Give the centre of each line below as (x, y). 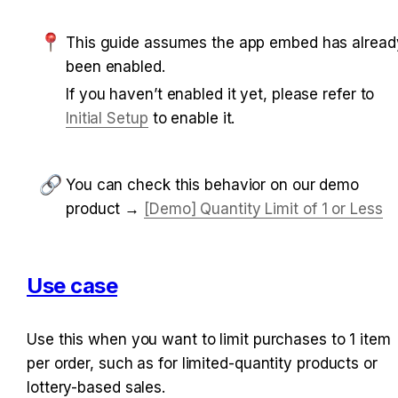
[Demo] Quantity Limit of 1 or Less (263, 208)
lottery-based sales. (96, 387)
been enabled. (115, 66)
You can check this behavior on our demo (213, 184)
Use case (72, 285)
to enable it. (191, 118)
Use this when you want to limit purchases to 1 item (209, 339)
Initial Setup (107, 118)
